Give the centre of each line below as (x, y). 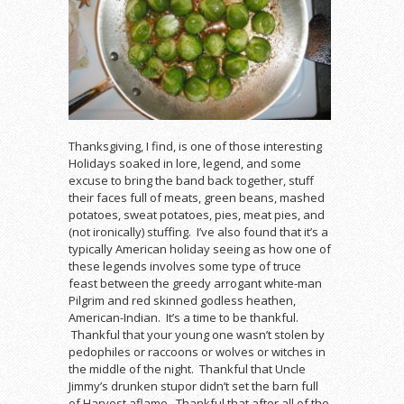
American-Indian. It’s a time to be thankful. (184, 317)
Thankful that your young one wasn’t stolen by (197, 334)
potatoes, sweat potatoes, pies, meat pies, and (197, 214)
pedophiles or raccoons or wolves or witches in (197, 351)
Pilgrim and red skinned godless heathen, (182, 300)
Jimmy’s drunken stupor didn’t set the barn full (193, 386)
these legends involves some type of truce (185, 266)
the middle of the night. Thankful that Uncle (187, 368)
